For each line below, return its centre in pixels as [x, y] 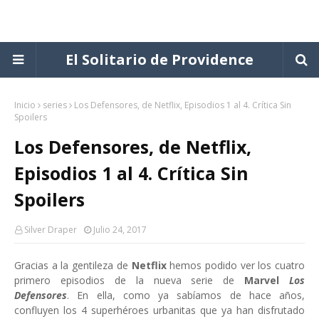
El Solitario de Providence [159, 59]
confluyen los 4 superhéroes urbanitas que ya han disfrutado [159, 310]
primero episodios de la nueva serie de [130, 280]
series [55, 105]
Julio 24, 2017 [120, 230]
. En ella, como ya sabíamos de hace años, [186, 295]
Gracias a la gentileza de [73, 265]
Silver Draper [51, 230]
